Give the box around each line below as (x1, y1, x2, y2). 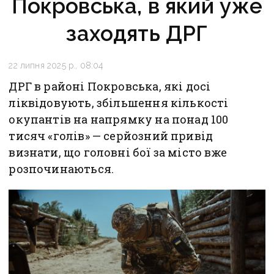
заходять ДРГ (66, 20, 208, 46)
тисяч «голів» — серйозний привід (9, 128, 213, 143)
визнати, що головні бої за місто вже (9, 144, 227, 160)
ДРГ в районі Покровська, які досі (9, 78, 211, 94)
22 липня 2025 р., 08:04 (9, 60, 104, 70)
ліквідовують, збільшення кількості (9, 95, 229, 110)
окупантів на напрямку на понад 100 (9, 111, 229, 127)
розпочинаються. (9, 161, 114, 176)
